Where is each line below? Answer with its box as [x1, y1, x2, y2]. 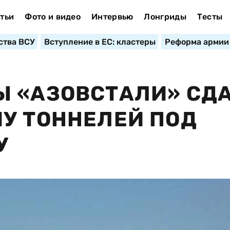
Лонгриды [144, 12, 186, 22]
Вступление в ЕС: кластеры [44, 37, 156, 47]
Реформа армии [164, 37, 229, 47]
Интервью [91, 12, 133, 22]
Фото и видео [25, 12, 81, 22]
